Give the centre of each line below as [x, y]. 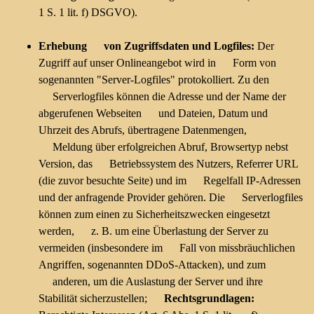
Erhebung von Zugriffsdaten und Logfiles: [148, 46]
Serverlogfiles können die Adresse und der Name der [162, 96]
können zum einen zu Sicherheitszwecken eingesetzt [154, 214]
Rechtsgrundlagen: [209, 298]
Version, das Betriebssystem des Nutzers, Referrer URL [168, 164]
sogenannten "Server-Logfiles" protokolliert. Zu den [154, 80]
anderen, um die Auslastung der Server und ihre [151, 281]
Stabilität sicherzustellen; [101, 298]
